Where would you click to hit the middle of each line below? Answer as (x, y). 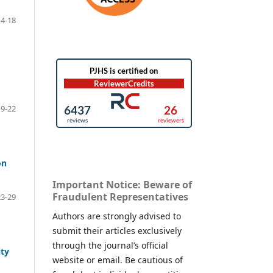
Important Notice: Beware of (122, 184)
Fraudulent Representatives (120, 197)
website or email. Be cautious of (118, 260)
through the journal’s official (110, 245)
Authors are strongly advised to (117, 216)
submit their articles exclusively (117, 230)
